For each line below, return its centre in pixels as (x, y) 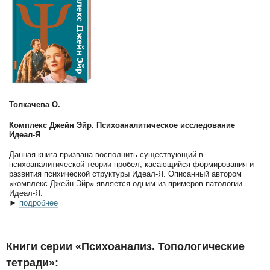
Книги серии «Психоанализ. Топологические (125, 247)
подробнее (39, 202)
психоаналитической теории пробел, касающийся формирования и (131, 164)
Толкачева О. (35, 105)
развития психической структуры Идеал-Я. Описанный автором (125, 174)
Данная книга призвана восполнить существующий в (106, 154)
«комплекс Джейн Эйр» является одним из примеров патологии (126, 183)
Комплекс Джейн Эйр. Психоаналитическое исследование (122, 125)
